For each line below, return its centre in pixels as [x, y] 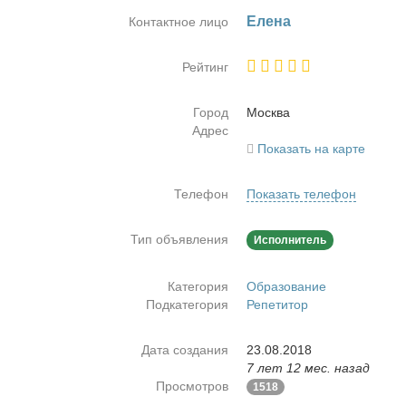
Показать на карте [311, 149]
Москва [268, 112]
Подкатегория [187, 304]
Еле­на [269, 21]
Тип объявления [179, 239]
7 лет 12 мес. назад [308, 368]
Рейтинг [205, 67]
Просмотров [192, 386]
